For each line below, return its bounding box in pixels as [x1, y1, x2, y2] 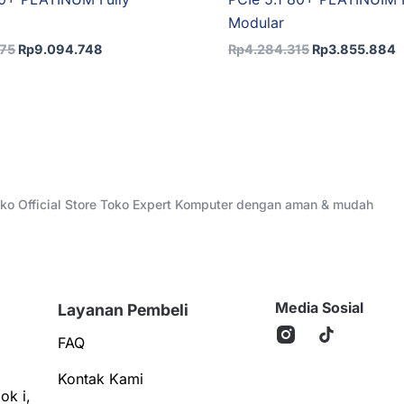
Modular [228, 13, 285, 32]
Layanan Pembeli [58, 300, 189, 319]
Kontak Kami [58, 370, 144, 388]
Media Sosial [274, 298, 363, 317]
